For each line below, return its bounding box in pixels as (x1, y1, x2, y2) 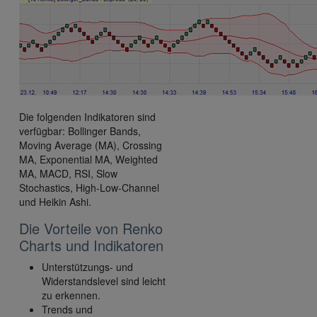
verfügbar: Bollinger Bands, (19, 124, 141, 139)
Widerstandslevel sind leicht (42, 274, 166, 289)
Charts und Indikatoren (19, 235, 163, 256)
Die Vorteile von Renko (19, 218, 163, 239)
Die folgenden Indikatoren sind (19, 110, 156, 125)
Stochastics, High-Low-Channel (19, 180, 159, 195)
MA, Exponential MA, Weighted (19, 152, 158, 167)
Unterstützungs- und (42, 260, 133, 275)
